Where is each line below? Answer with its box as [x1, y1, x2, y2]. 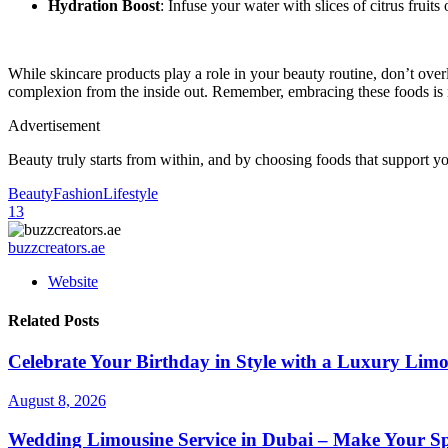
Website [48, 272, 98, 290]
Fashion [53, 184, 103, 202]
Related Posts [8, 312, 99, 330]
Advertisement [8, 116, 100, 134]
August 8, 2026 [8, 392, 106, 410]
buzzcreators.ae [8, 238, 105, 256]
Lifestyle [103, 184, 158, 202]
